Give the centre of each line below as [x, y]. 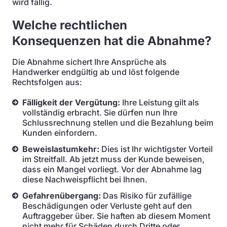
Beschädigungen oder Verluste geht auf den [107, 206]
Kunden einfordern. [60, 133]
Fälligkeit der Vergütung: [71, 102]
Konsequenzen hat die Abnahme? [112, 41]
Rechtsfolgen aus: [47, 82]
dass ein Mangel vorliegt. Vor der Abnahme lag [112, 169]
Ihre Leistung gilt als [160, 102]
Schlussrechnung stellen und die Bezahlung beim [118, 123]
